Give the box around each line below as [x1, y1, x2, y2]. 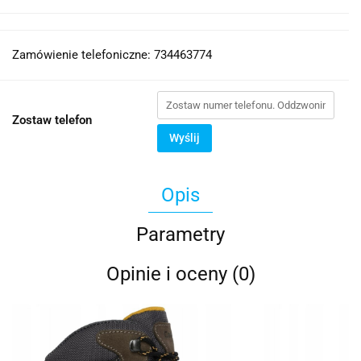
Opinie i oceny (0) [106, 263, 255, 286]
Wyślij [169, 131, 200, 145]
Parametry [136, 223, 225, 247]
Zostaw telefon [12, 113, 92, 128]
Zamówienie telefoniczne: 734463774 [12, 48, 212, 63]
